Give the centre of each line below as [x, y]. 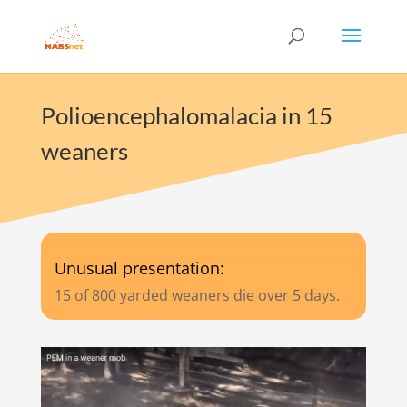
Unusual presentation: [139, 268]
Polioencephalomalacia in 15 [186, 115]
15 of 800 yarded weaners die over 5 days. [197, 295]
